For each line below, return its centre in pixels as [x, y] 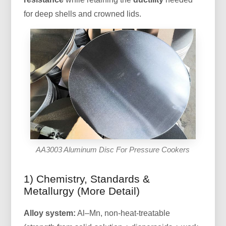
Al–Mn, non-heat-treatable [123, 213]
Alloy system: [50, 213]
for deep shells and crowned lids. [83, 14]
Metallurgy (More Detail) [82, 191]
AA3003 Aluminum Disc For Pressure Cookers [113, 149]
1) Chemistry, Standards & [87, 179]
